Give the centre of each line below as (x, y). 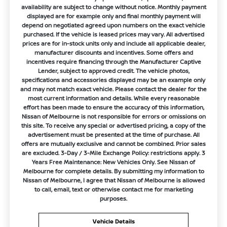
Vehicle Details (113, 221)
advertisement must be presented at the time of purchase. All (113, 134)
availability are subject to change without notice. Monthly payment (113, 7)
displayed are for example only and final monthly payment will (113, 16)
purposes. (113, 198)
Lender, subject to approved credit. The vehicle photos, (113, 70)
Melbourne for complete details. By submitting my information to (113, 171)
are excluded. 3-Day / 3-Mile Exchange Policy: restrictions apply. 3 (113, 153)
